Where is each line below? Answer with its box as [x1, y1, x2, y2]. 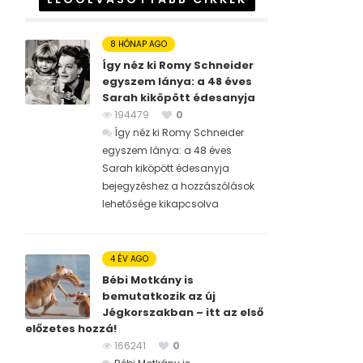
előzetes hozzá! [25, 321, 117, 337]
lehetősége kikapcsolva [102, 197, 219, 211]
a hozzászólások [169, 179, 254, 194]
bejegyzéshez [102, 179, 169, 194]
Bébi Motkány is [102, 272, 194, 288]
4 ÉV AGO [110, 253, 148, 266]
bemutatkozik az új [102, 288, 216, 305]
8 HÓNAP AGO [110, 38, 167, 51]
